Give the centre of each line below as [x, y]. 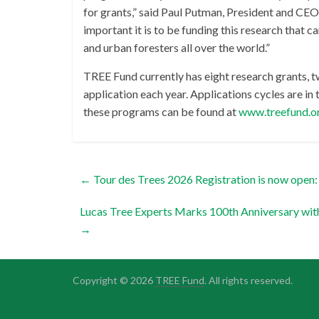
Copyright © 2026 [114, 281]
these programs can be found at [161, 112]
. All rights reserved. [249, 281]
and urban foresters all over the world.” [177, 48]
